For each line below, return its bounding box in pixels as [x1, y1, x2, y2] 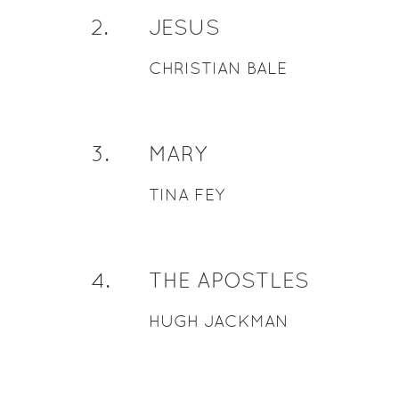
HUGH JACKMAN [148, 312, 289, 330]
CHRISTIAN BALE [148, 59, 287, 77]
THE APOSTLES [148, 268, 309, 292]
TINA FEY [148, 185, 224, 204]
